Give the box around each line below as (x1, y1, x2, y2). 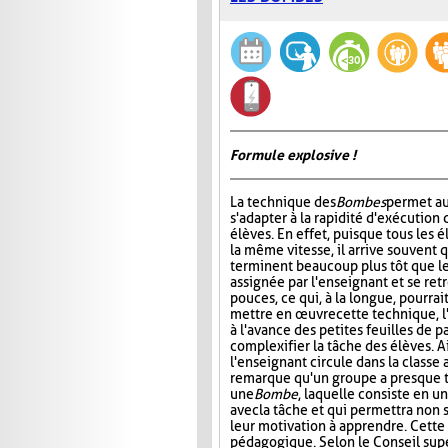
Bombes (336, 194, 386, 211)
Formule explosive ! (230, 147, 356, 164)
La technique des (230, 194, 336, 211)
